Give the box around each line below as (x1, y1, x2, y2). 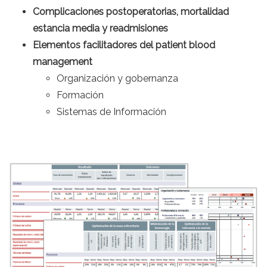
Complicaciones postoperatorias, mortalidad (33, 6, 229, 17)
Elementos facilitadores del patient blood (33, 39, 215, 51)
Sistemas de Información (57, 106, 166, 117)
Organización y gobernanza (57, 73, 178, 84)
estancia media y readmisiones (33, 23, 168, 34)
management (33, 56, 92, 67)
